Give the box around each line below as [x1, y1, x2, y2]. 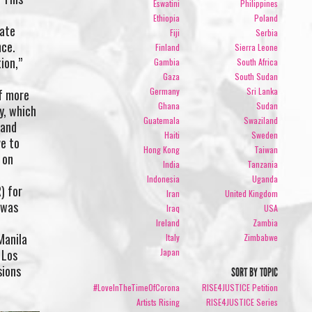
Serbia [256, 26, 279, 38]
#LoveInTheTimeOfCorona [93, 281, 180, 293]
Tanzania [247, 157, 279, 170]
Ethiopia [153, 11, 180, 24]
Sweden [251, 128, 279, 141]
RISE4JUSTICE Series [206, 295, 279, 308]
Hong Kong [143, 143, 180, 155]
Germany [149, 84, 180, 97]
